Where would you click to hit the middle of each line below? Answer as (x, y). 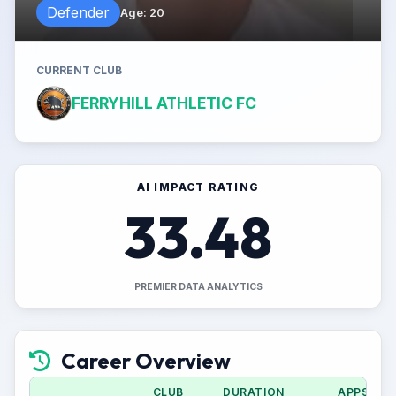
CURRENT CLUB (79, 70)
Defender (78, 12)
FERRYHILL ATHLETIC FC (164, 103)
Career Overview (146, 361)
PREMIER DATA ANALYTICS (198, 287)
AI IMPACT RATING (198, 187)
